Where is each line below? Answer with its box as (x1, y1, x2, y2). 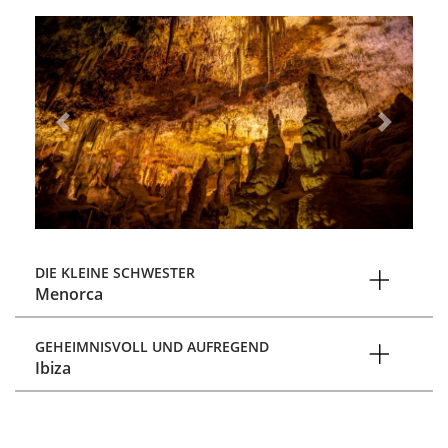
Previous (61, 121, 128, 144)
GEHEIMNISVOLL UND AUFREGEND (35, 336, 269, 356)
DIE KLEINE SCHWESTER (35, 262, 195, 282)
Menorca (35, 282, 103, 305)
